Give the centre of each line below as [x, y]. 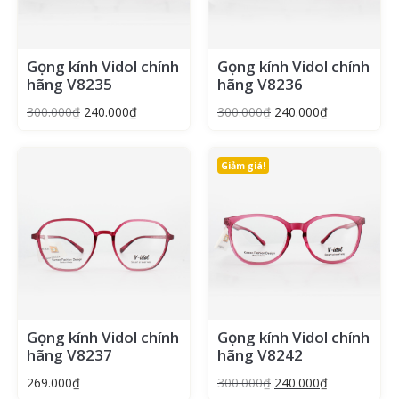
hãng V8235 [69, 84]
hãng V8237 [69, 355]
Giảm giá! [244, 165]
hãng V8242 [260, 355]
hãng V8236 [260, 84]
